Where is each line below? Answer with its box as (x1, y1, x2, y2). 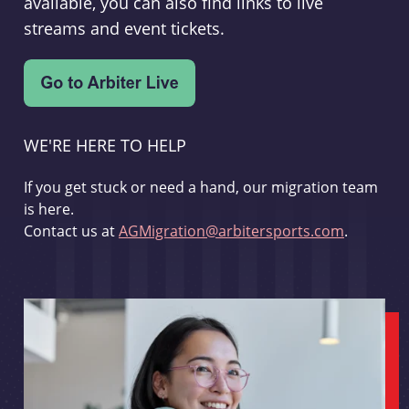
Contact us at (23, 221, 119, 241)
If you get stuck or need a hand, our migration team (23, 177, 378, 197)
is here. (23, 199, 74, 219)
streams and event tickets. (23, 17, 225, 39)
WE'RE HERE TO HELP (23, 134, 186, 156)
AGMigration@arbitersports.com (118, 221, 344, 241)
